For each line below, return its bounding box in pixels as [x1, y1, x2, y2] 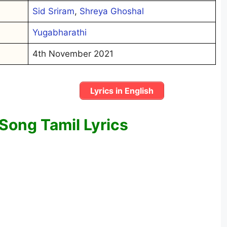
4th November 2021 [32, 48, 113, 59]
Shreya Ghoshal [80, 6, 144, 16]
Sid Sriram [32, 6, 74, 16]
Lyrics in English [90, 86, 154, 96]
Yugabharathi [32, 27, 87, 37]
